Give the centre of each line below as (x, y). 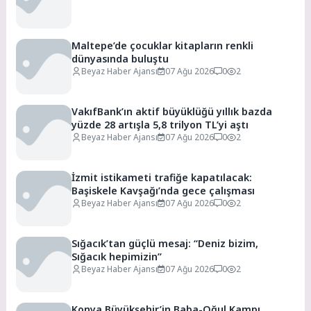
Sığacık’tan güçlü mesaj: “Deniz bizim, (165, 244)
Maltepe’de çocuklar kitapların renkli (163, 46)
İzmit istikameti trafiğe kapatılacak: (162, 178)
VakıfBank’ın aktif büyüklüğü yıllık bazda (172, 112)
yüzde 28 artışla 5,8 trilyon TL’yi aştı (201, 125)
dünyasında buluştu (120, 59)
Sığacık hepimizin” (117, 257)
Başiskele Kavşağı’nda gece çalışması (163, 191)
